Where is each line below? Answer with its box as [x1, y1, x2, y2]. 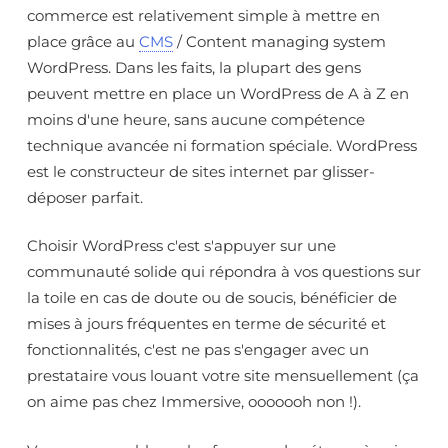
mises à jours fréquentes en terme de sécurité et [27, 314, 386, 334]
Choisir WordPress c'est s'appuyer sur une [27, 236, 336, 256]
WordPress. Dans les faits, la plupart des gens [27, 57, 361, 77]
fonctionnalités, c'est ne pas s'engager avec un [27, 340, 369, 360]
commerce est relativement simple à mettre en [27, 5, 380, 25]
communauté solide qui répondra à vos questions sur [27, 262, 421, 282]
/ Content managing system [173, 31, 386, 51]
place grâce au [27, 31, 139, 51]
